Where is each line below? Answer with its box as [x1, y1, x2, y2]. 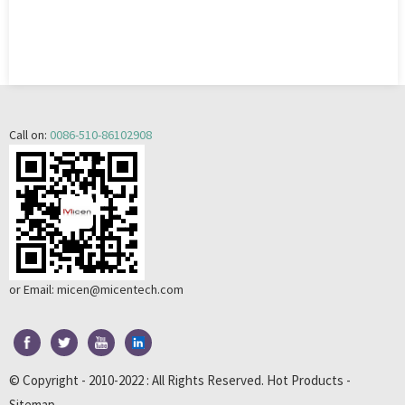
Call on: [9, 126, 50, 143]
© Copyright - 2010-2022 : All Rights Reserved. [9, 371, 267, 389]
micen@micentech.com [57, 280, 184, 297]
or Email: [9, 280, 57, 297]
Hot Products [267, 371, 344, 389]
